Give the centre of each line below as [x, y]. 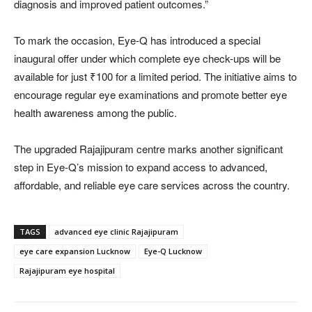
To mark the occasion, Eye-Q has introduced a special [137, 40]
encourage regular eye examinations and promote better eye [150, 95]
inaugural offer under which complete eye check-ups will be [147, 58]
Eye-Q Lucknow [173, 251]
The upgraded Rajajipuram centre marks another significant [148, 149]
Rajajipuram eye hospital [67, 271]
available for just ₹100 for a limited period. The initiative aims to [155, 77]
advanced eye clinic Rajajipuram [116, 232]
